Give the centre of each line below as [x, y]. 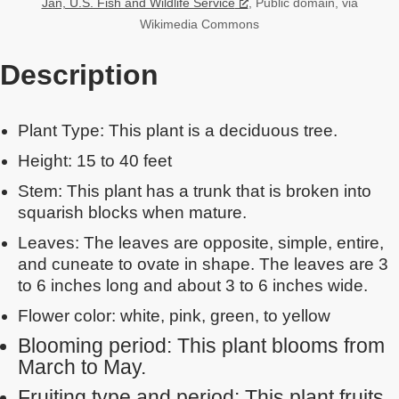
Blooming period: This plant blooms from [201, 346]
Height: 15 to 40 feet [95, 161]
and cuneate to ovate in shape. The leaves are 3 [203, 264]
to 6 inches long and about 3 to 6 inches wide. [193, 285]
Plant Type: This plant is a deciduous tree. [178, 130]
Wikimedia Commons [199, 24]
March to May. [82, 367]
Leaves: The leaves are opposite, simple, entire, [201, 243]
